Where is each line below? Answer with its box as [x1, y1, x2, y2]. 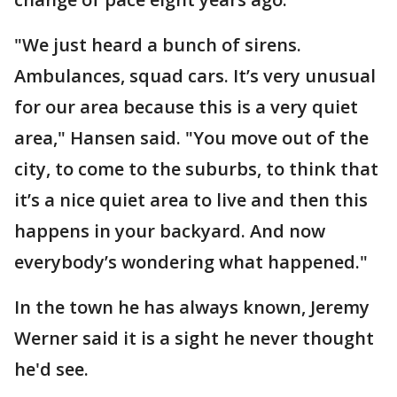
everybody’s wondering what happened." [14, 249, 368, 274]
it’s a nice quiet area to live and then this [14, 187, 368, 212]
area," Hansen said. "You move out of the [14, 125, 369, 150]
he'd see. [14, 356, 89, 381]
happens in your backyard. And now [14, 218, 325, 243]
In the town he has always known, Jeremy [14, 294, 370, 319]
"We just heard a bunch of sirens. [14, 32, 301, 57]
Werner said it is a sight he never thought [14, 325, 374, 350]
